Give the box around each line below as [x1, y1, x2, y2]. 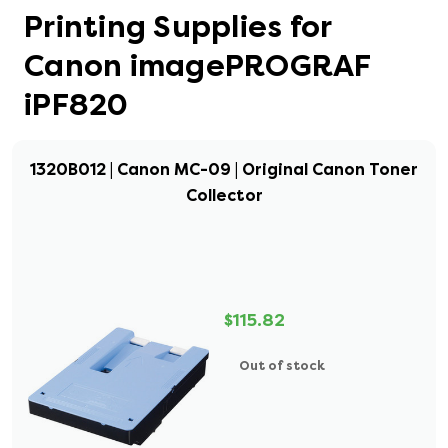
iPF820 [24, 86, 129, 124]
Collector [185, 185, 263, 206]
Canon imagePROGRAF [24, 47, 371, 85]
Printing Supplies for [24, 8, 332, 46]
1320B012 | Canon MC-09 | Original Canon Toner [30, 159, 418, 180]
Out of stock [239, 357, 325, 374]
